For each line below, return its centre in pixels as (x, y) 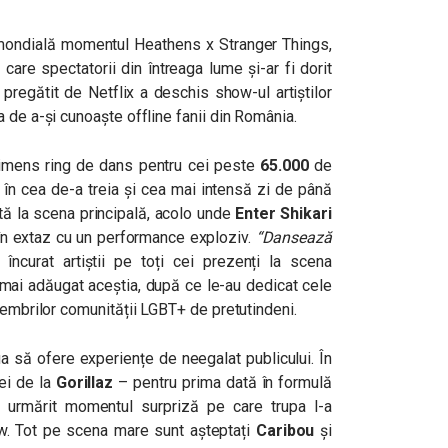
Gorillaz (84, 382)
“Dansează (293, 237)
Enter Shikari (283, 213)
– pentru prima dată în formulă (222, 382)
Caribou (285, 430)
